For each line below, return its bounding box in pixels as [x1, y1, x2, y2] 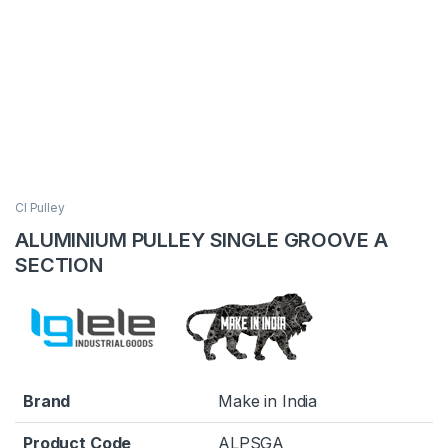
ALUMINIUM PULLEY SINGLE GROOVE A [15, 227, 388, 252]
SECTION [15, 252, 104, 277]
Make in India [218, 390, 318, 411]
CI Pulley [15, 199, 65, 215]
